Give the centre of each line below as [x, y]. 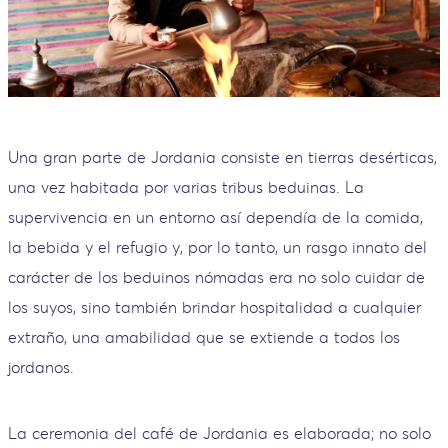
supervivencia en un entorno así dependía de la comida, [215, 217]
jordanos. [41, 367]
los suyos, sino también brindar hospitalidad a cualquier [214, 307]
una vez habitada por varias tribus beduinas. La [186, 187]
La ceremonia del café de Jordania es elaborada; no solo [219, 433]
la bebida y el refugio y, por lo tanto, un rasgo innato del [217, 247]
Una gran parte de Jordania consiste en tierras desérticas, [222, 157]
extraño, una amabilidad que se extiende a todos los [204, 337]
